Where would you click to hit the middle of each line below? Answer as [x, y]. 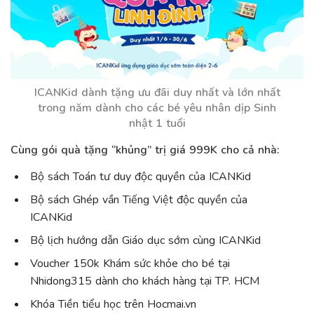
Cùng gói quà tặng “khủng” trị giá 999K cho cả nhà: [145, 150]
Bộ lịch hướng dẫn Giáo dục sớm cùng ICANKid [145, 241]
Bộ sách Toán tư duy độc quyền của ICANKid [140, 177]
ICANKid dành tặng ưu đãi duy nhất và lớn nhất [157, 93]
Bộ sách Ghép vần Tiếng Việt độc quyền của [138, 200]
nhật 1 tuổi [157, 124]
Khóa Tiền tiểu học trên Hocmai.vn [113, 305]
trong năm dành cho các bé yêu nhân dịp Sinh [157, 108]
